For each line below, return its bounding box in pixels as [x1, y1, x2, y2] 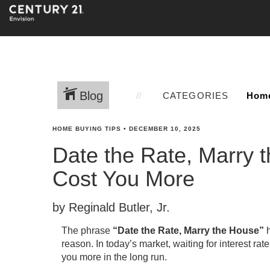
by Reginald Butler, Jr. [52, 201, 170, 214]
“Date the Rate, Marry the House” [113, 225, 264, 236]
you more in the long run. [61, 252, 167, 262]
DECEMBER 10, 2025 [129, 125, 201, 132]
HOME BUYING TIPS [52, 125, 121, 132]
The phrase [61, 225, 113, 236]
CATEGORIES [162, 90, 229, 101]
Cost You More [52, 166, 195, 191]
